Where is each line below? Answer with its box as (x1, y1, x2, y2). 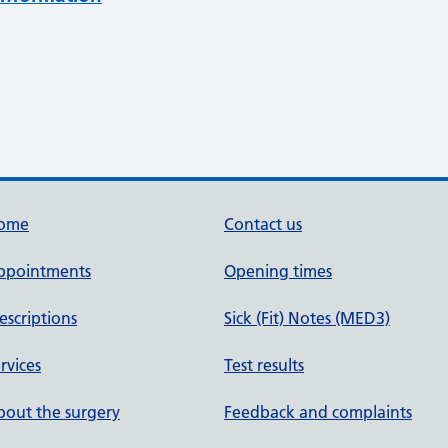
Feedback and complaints (224, 402, 412, 422)
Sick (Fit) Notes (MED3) (224, 308, 390, 328)
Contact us (224, 214, 302, 234)
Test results (224, 355, 304, 375)
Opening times (224, 261, 332, 281)
